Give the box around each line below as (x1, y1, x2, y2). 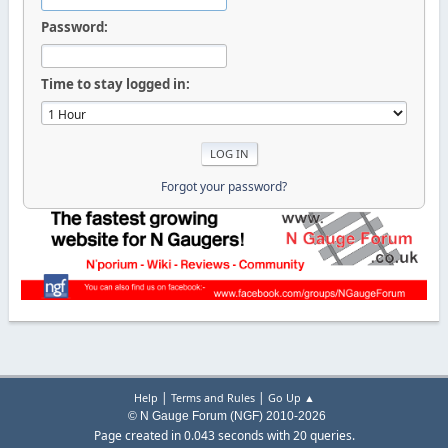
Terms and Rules (170, 390, 255, 406)
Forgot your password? (160, 177, 287, 195)
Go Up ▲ (267, 390, 315, 406)
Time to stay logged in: (40, 75, 190, 93)
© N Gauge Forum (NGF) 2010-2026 (122, 409, 326, 424)
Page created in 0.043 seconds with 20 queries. (93, 427, 355, 445)
